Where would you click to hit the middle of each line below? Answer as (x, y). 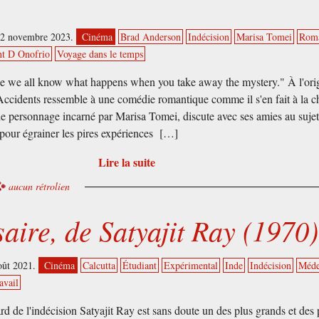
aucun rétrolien (40, 186)
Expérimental (191, 265)
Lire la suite (126, 162)
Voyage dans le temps (100, 53)
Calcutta (99, 265)
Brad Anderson (151, 36)
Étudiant (140, 265)
